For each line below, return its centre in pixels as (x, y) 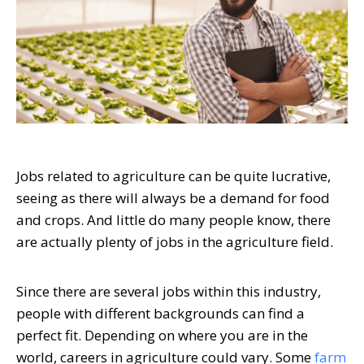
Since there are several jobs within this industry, (169, 291)
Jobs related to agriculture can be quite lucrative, (173, 175)
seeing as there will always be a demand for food (173, 197)
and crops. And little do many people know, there (173, 219)
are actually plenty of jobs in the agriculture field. (178, 241)
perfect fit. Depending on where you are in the (162, 335)
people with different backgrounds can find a (160, 313)
